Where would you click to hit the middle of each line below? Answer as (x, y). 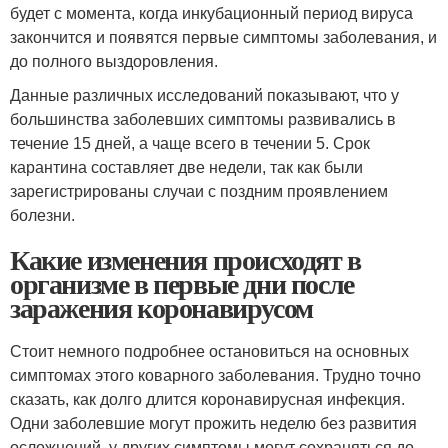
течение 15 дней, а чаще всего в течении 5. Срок (190, 143)
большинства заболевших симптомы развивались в (203, 119)
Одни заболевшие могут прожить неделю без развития (213, 423)
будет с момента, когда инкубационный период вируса (211, 13)
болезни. (42, 215)
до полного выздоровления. (114, 61)
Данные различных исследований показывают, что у (204, 95)
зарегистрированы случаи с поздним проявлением (199, 191)
